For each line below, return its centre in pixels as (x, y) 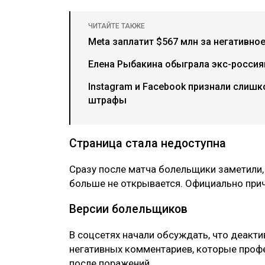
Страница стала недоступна (148, 143)
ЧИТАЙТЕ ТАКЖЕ (117, 26)
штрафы (107, 100)
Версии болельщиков (128, 209)
